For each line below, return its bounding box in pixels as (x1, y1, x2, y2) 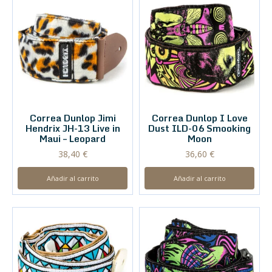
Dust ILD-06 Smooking (148, 120, 251, 135)
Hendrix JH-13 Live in (25, 120, 120, 135)
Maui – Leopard (39, 131, 106, 146)
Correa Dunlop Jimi (29, 110, 116, 125)
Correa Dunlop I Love (151, 110, 248, 125)
